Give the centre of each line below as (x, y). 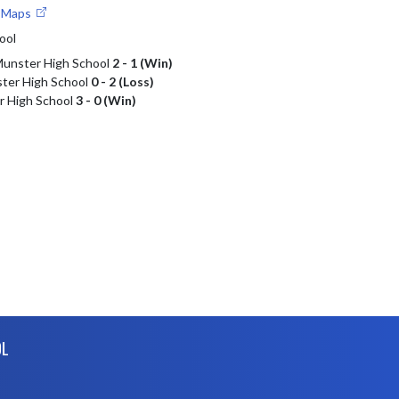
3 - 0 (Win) (106, 100)
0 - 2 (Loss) (122, 81)
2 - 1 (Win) (142, 63)
